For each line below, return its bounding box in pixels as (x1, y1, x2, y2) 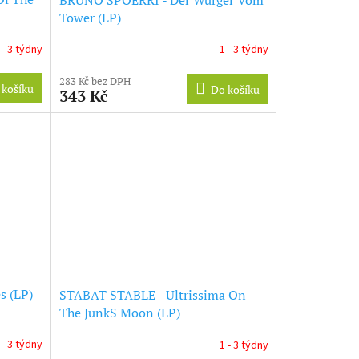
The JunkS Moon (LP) (58, 304, 180, 322)
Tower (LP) (58, 8, 121, 26)
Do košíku (210, 81, 260, 97)
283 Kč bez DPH (58, 73, 131, 88)
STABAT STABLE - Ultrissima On (58, 286, 246, 305)
